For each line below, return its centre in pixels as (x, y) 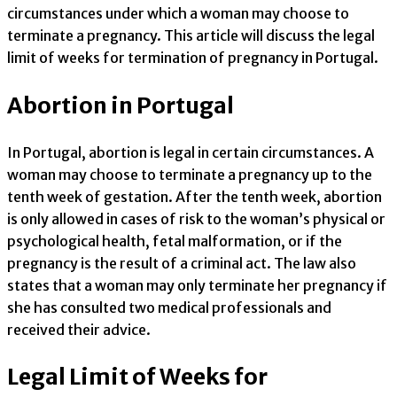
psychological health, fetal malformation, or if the (175, 241)
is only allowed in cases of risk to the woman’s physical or (196, 218)
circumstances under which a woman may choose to (178, 14)
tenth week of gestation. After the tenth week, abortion (195, 196)
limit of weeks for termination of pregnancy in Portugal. (193, 58)
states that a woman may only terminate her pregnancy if (197, 285)
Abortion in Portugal (121, 105)
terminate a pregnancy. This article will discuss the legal (191, 36)
